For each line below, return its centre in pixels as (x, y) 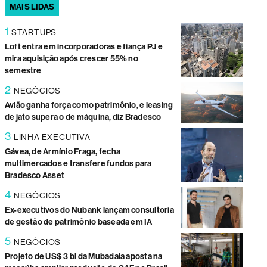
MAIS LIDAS (32, 7)
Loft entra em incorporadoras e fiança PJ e (83, 47)
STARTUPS (34, 32)
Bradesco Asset (35, 176)
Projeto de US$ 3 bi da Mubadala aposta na (83, 257)
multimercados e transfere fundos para (78, 164)
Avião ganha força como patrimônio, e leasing (89, 105)
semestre (23, 71)
